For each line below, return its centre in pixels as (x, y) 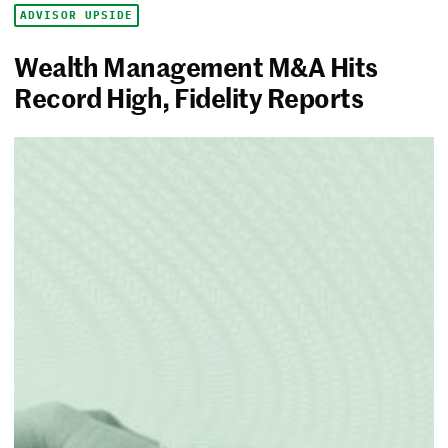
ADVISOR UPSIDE (77, 15)
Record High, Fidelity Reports (188, 97)
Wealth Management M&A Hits (196, 66)
